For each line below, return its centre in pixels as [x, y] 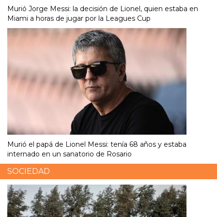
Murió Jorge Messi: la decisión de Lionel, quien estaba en [103, 8]
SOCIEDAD [29, 171]
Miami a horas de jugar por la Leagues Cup [79, 18]
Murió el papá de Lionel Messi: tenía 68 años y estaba [97, 144]
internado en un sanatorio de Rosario [70, 154]
